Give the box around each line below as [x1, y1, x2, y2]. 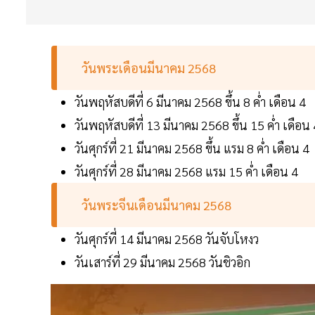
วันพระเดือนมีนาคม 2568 [82, 60, 217, 77]
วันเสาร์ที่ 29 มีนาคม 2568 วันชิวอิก [75, 254, 250, 271]
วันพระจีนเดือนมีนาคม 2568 [82, 197, 235, 214]
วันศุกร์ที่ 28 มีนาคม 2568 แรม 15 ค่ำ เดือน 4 [75, 163, 298, 180]
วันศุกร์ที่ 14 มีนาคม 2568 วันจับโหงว [75, 231, 259, 247]
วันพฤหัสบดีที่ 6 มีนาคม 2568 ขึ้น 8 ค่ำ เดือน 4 [75, 94, 306, 110]
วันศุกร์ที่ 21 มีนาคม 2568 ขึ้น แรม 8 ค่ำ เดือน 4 [75, 140, 309, 157]
